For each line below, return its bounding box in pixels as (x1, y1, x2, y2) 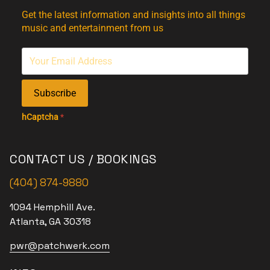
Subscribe (34, 87, 76, 99)
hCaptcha (22, 112, 60, 122)
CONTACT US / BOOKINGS (10, 151, 157, 167)
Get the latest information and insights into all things (22, 9, 245, 21)
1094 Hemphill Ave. (10, 200, 95, 213)
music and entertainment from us (22, 22, 163, 34)
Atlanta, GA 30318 (10, 215, 91, 228)
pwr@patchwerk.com (10, 239, 110, 252)
